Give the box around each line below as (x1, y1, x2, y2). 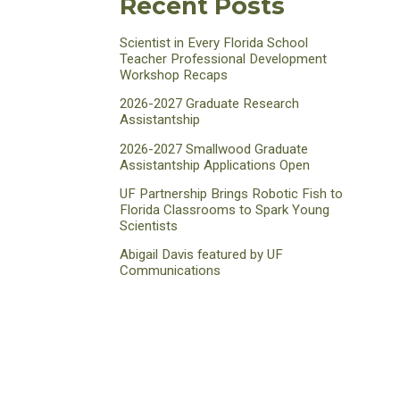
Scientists (120, 217, 179, 234)
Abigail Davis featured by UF (120, 246, 284, 262)
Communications (120, 262, 221, 279)
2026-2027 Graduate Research (120, 96, 300, 112)
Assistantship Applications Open (120, 156, 311, 173)
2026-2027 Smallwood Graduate (120, 140, 309, 157)
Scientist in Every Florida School (120, 35, 309, 52)
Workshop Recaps (120, 67, 229, 84)
